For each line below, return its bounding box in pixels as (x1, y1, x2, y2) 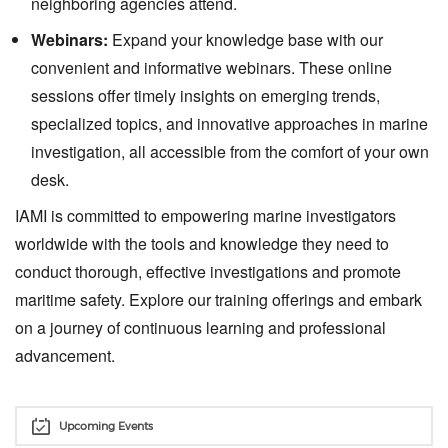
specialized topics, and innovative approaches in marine (31, 112, 428, 135)
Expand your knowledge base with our (108, 28, 383, 51)
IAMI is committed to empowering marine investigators (15, 204, 396, 227)
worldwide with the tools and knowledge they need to (15, 232, 389, 255)
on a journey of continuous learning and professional (15, 316, 386, 339)
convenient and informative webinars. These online (31, 56, 392, 79)
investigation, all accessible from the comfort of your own (31, 140, 429, 163)
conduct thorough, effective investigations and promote (15, 260, 401, 283)
